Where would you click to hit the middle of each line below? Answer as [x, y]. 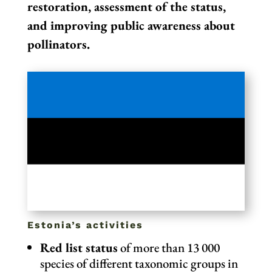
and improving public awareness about [131, 25]
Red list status [79, 247]
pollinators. [60, 44]
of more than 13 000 [168, 247]
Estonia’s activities [85, 225]
